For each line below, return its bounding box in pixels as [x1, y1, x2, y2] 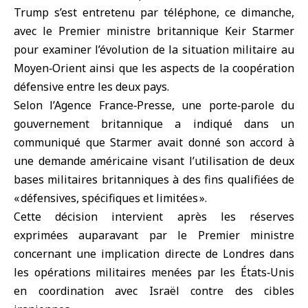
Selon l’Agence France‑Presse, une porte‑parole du [14, 98, 294, 113]
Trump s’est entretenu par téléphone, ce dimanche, [14, 5, 294, 20]
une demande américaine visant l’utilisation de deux [14, 153, 294, 168]
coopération [228, 60, 295, 76]
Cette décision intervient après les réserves [14, 209, 294, 224]
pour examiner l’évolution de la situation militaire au [14, 42, 294, 57]
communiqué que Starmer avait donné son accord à [14, 135, 294, 150]
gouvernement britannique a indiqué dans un [14, 116, 294, 131]
